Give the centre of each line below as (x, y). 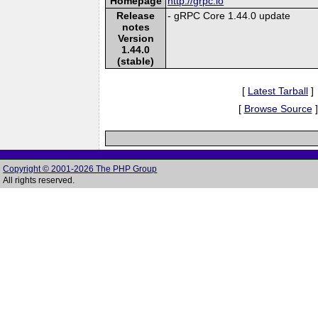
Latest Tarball (278, 91)
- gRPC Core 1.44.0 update (229, 15)
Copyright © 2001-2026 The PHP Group (80, 169)
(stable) (136, 61)
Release (136, 15)
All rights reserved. (39, 180)
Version (136, 38)
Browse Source (278, 108)
